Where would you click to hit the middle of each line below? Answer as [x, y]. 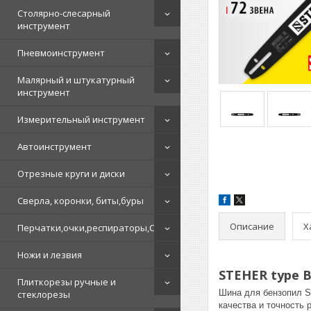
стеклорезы [44, 294]
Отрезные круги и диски [71, 174]
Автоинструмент [54, 146]
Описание [252, 226]
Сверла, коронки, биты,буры [81, 201]
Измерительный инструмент [81, 119]
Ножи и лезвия [50, 255]
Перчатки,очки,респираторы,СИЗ [92, 228]
